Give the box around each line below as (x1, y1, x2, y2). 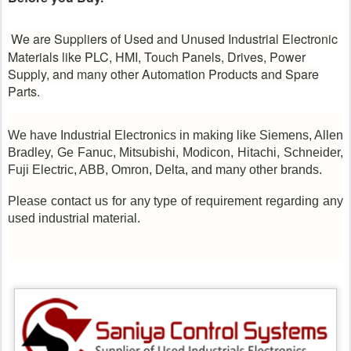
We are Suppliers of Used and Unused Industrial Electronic (11, 29, 338, 48)
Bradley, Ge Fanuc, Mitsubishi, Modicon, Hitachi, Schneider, (8, 145, 343, 159)
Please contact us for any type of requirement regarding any (8, 194, 343, 208)
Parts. (8, 81, 40, 100)
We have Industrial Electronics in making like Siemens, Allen (8, 128, 343, 142)
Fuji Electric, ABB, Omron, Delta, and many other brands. (8, 162, 325, 176)
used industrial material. (8, 211, 140, 225)
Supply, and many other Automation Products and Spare (8, 64, 319, 83)
